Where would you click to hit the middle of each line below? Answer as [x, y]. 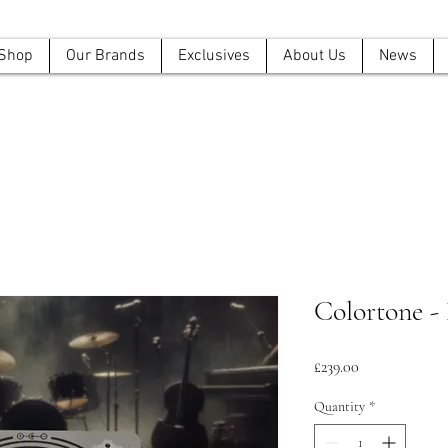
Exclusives [214, 56]
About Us [314, 56]
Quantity [339, 406]
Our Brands [105, 56]
